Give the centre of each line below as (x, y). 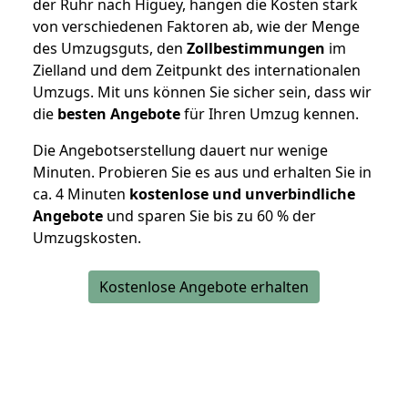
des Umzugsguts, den (110, 49)
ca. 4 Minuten (81, 194)
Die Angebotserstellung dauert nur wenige (180, 151)
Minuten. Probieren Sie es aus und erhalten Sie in (202, 173)
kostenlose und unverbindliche (242, 194)
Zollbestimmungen (256, 49)
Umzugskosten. (87, 238)
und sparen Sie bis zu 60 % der (209, 216)
